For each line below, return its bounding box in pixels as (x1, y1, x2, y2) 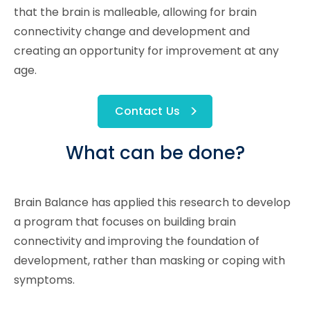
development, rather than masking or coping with (14, 252, 285, 268)
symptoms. (14, 271, 75, 288)
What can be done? (65, 140, 245, 165)
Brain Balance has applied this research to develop (14, 194, 291, 210)
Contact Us (115, 102, 180, 119)
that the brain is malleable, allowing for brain (14, 3, 257, 20)
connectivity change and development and (14, 23, 250, 39)
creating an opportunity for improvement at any (14, 42, 279, 59)
